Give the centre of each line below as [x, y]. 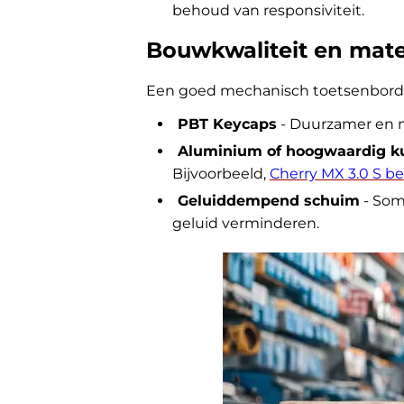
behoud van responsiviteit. [268, 10]
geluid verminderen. [245, 223]
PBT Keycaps [227, 124]
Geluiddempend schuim [268, 201]
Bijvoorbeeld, [220, 174]
